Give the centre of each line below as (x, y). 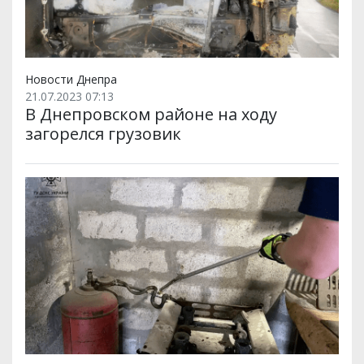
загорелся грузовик (103, 134)
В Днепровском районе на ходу (151, 115)
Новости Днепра (71, 80)
